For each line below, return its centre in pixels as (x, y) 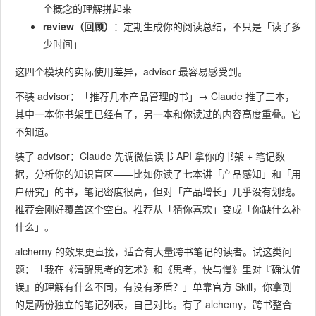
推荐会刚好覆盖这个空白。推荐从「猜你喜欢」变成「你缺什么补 (158, 209)
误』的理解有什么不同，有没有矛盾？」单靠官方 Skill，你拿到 (153, 286)
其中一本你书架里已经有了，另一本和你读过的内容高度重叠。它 (158, 114)
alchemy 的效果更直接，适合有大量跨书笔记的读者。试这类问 (153, 251)
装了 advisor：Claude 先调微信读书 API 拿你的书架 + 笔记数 (150, 156)
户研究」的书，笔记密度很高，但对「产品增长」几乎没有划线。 (158, 191)
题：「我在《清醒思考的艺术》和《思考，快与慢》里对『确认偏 (158, 269)
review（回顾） (78, 26)
